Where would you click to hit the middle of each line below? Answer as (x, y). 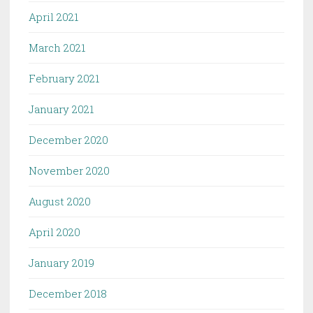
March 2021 (57, 47)
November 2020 (69, 170)
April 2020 (54, 232)
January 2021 (61, 109)
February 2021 (64, 78)
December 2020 (68, 139)
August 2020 (60, 201)
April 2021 (53, 16)
